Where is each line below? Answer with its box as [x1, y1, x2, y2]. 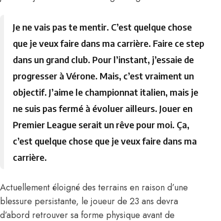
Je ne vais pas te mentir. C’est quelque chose [13, 21, 192, 33]
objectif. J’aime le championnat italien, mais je [13, 86, 199, 98]
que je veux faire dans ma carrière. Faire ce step [13, 37, 205, 49]
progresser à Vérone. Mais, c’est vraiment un [13, 70, 194, 82]
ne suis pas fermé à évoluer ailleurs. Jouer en [13, 103, 193, 114]
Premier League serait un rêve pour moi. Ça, [13, 119, 190, 131]
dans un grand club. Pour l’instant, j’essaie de [13, 54, 194, 66]
